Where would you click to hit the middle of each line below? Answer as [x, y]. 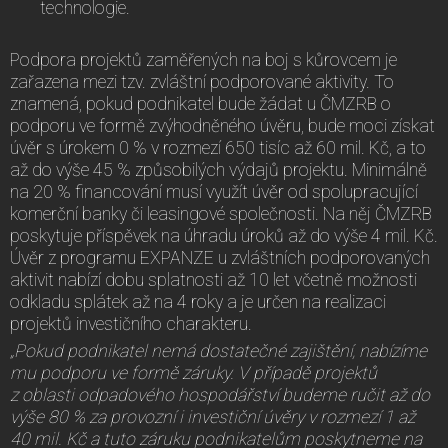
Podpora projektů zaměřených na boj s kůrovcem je [203, 59]
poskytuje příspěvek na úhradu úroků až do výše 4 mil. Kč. [224, 235]
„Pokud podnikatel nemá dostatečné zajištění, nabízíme [218, 350]
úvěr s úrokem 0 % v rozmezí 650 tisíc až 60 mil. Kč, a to [218, 147]
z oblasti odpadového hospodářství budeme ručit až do [220, 394]
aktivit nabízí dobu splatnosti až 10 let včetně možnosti [213, 279]
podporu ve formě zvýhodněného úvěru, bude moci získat [222, 125]
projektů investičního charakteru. [131, 323]
